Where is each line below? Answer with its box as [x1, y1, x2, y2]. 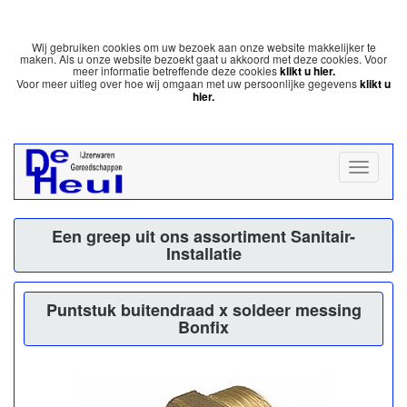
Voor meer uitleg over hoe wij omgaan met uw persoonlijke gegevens [16, 75, 360, 91]
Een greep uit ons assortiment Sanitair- [52, 224, 355, 248]
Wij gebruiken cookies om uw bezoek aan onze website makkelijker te [31, 39, 376, 55]
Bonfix [178, 315, 229, 339]
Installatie [165, 242, 242, 265]
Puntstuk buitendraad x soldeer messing [45, 298, 362, 322]
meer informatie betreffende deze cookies [72, 63, 280, 78]
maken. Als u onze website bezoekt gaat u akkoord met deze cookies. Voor [20, 51, 387, 66]
